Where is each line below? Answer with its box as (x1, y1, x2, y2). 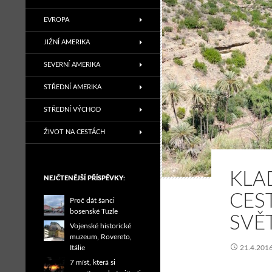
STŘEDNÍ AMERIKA (44, 84, 101, 90)
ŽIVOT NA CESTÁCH (44, 129, 105, 135)
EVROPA (44, 16, 69, 23)
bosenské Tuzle (70, 208, 118, 215)
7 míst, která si (70, 259, 116, 266)
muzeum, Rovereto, (70, 233, 132, 240)
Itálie (70, 244, 86, 251)
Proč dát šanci (70, 197, 115, 204)
